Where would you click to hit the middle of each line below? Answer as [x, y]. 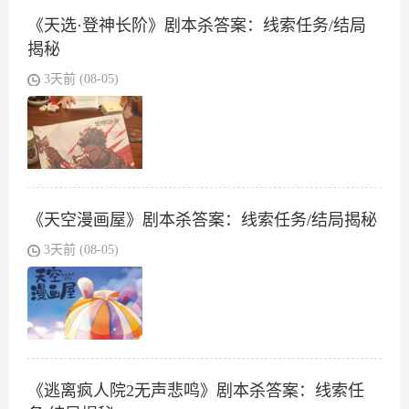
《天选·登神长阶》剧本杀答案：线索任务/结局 [197, 26]
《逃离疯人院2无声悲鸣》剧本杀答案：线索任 [196, 391]
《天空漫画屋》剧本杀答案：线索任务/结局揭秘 [202, 220]
